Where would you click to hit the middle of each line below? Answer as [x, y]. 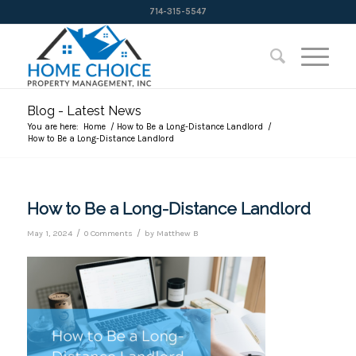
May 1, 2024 [49, 233]
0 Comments [108, 233]
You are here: [53, 127]
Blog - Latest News [84, 111]
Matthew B [177, 233]
